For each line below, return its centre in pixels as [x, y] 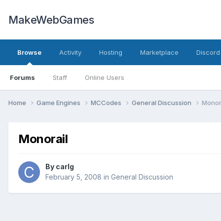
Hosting [111, 52]
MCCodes [107, 102]
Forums [22, 77]
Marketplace [159, 52]
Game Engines [59, 102]
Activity [70, 52]
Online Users [105, 77]
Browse [29, 52]
